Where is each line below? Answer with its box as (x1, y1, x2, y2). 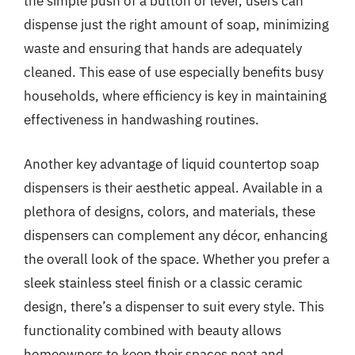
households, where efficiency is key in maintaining (24, 87, 326, 105)
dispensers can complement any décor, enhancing (24, 226, 327, 244)
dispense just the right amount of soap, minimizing (24, 16, 329, 33)
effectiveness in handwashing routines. (24, 111, 259, 128)
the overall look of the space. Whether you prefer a (24, 250, 330, 268)
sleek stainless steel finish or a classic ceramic (24, 273, 303, 292)
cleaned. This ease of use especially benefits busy (24, 63, 323, 81)
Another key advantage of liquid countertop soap (24, 155, 319, 173)
